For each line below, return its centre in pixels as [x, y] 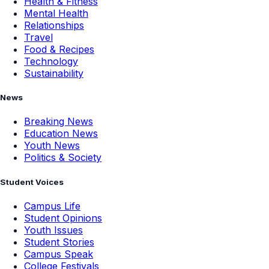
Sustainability [54, 74]
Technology [51, 62]
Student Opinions [63, 218]
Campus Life [52, 206]
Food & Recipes [59, 50]
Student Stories [59, 242]
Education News [61, 134]
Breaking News [59, 122]
